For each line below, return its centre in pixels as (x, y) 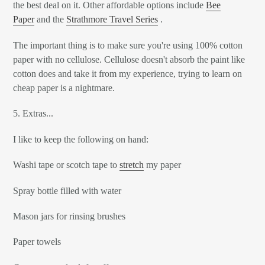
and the (50, 20)
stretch (132, 165)
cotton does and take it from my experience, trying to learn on (127, 73)
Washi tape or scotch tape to (66, 165)
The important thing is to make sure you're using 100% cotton (128, 45)
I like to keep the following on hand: (81, 139)
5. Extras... (33, 114)
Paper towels (37, 242)
